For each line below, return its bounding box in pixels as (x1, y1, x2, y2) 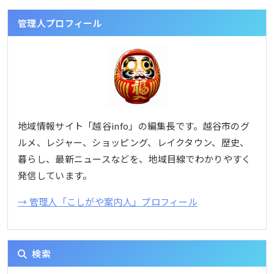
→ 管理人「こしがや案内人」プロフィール (18, 194, 198, 208)
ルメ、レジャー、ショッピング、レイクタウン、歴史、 (18, 135, 250, 149)
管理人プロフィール (18, 16, 102, 29)
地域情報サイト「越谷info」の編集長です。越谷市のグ (18, 119, 250, 132)
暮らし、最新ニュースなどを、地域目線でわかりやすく (18, 152, 251, 165)
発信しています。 (18, 168, 92, 182)
